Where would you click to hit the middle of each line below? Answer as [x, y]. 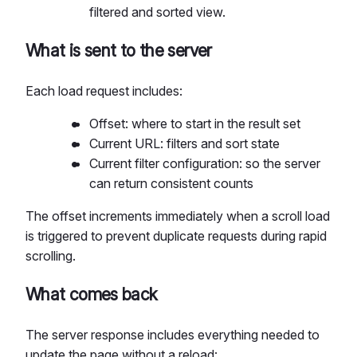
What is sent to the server [119, 50]
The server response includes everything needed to [173, 334]
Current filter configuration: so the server [205, 163]
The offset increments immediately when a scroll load [178, 216]
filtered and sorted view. [157, 12]
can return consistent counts [171, 183]
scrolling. [51, 255]
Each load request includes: [104, 90]
